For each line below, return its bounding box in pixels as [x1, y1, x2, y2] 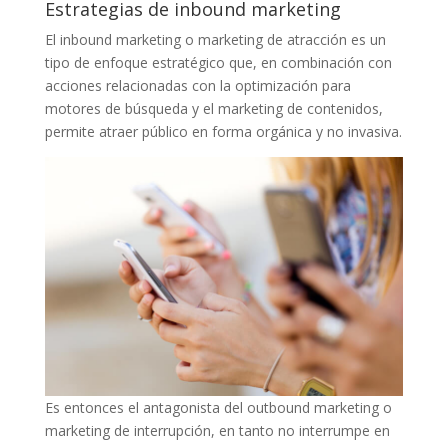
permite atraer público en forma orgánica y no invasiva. [44, 121, 402, 141]
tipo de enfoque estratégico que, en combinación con [44, 52, 392, 72]
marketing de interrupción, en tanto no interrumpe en [44, 420, 390, 440]
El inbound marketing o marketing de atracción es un [44, 29, 386, 49]
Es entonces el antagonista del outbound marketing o [44, 397, 392, 417]
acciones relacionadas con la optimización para [44, 75, 351, 95]
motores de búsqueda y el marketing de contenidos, [44, 98, 383, 118]
